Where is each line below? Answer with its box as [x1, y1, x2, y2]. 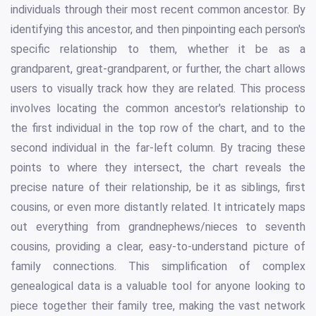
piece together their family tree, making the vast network [11, 298, 305, 312]
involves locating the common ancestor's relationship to [11, 101, 305, 115]
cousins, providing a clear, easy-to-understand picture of [11, 239, 305, 253]
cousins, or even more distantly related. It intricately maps [11, 200, 305, 214]
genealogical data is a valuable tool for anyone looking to [11, 279, 305, 293]
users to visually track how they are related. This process [11, 81, 305, 95]
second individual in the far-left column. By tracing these [11, 140, 305, 154]
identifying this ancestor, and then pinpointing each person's [11, 22, 305, 36]
